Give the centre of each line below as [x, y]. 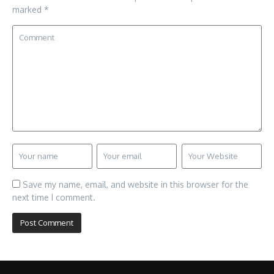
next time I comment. [54, 198]
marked [28, 10]
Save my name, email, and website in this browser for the [135, 185]
